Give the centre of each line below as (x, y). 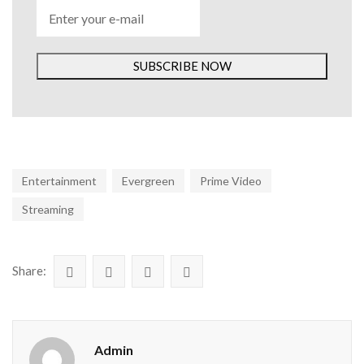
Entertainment (59, 181)
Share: (29, 271)
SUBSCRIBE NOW (182, 66)
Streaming (48, 209)
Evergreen (148, 181)
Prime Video (231, 181)
